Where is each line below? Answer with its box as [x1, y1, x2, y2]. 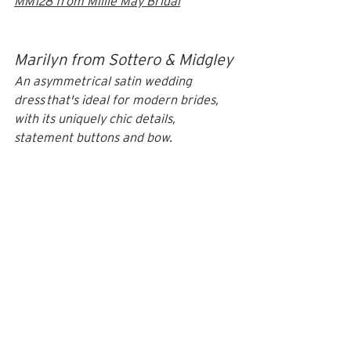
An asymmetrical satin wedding [14, 74, 195, 89]
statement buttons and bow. [14, 130, 172, 146]
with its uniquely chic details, [14, 111, 179, 127]
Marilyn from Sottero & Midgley [14, 50, 233, 69]
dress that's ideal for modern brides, [14, 92, 222, 108]
